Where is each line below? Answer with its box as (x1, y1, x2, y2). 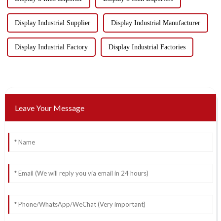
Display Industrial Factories (108, 43, 185, 51)
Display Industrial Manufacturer (110, 19, 200, 27)
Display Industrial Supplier (14, 19, 90, 27)
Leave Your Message (14, 103, 84, 113)
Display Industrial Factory (14, 43, 88, 51)
